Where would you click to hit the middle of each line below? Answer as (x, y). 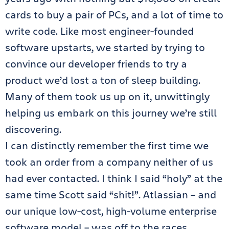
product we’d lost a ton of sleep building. (103, 80)
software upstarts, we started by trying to (105, 47)
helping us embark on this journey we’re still (111, 113)
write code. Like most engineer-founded (99, 31)
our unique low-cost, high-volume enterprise (111, 211)
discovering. (33, 129)
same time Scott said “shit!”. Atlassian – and (111, 194)
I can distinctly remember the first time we (107, 145)
